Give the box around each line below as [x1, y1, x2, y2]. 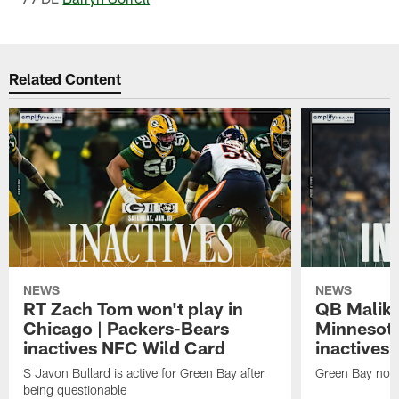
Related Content [9, 69, 122, 88]
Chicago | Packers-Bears [23, 316, 230, 338]
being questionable [23, 381, 127, 397]
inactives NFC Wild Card [23, 336, 226, 358]
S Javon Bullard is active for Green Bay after [23, 364, 265, 380]
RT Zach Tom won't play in [23, 297, 244, 319]
